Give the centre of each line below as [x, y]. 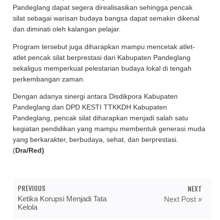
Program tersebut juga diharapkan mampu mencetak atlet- [104, 47]
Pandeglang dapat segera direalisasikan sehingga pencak [103, 8]
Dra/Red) [30, 151]
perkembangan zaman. [50, 79]
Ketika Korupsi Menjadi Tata [62, 198]
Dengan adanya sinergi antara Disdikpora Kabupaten [96, 96]
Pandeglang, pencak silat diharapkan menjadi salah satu [101, 118]
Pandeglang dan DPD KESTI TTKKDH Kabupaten [90, 107]
